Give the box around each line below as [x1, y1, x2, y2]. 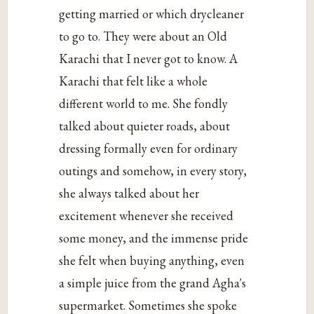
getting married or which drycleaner [59, 5, 245, 22]
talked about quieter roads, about [59, 117, 231, 134]
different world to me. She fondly [59, 95, 228, 111]
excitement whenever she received [59, 207, 234, 224]
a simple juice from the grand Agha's [59, 274, 247, 291]
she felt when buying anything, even [59, 252, 245, 268]
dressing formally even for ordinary [59, 139, 238, 156]
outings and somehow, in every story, [59, 162, 247, 179]
